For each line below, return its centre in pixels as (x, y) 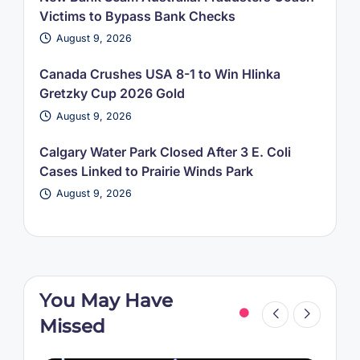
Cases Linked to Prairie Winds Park (146, 172)
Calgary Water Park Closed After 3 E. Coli (165, 152)
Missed (72, 326)
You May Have (106, 300)
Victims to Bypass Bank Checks (137, 16)
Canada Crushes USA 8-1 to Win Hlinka (160, 74)
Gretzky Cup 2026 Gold (112, 94)
